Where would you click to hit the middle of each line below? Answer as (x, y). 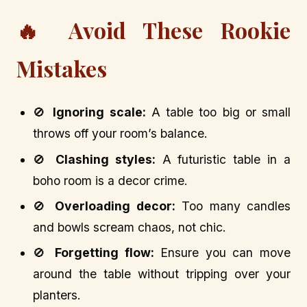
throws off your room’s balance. (120, 134)
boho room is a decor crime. (110, 180)
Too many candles (233, 206)
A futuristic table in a (223, 159)
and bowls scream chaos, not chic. (130, 228)
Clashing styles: (105, 159)
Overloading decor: (115, 206)
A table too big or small (218, 112)
